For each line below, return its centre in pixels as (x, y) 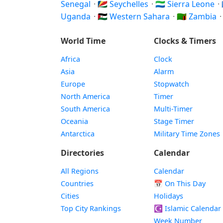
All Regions (80, 171)
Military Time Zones (187, 134)
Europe (73, 84)
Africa (70, 59)
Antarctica (78, 134)
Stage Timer (174, 121)
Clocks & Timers (185, 41)
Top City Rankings (91, 208)
